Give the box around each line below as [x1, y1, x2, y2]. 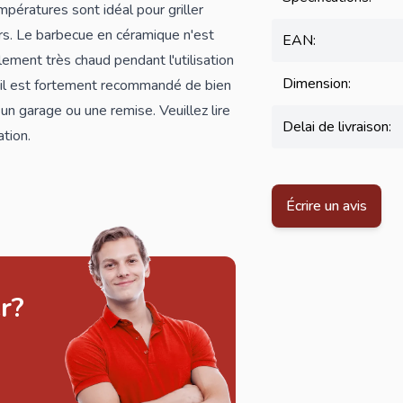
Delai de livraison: [282, 117, 391, 137]
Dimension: [282, 74, 351, 94]
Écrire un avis [285, 196, 367, 216]
